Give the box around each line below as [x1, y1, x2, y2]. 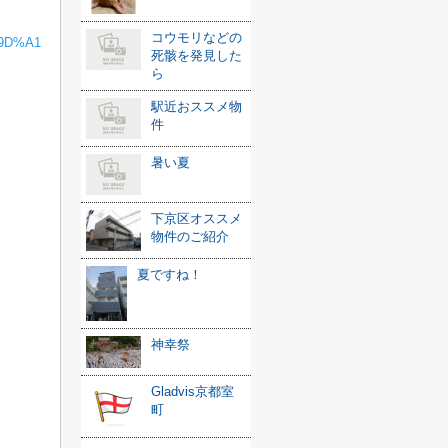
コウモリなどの [151, 30, 242, 45]
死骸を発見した [151, 48, 242, 63]
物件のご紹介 [151, 229, 229, 244]
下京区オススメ [151, 211, 242, 226]
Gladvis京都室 [151, 384, 234, 400]
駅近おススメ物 [151, 99, 242, 114]
